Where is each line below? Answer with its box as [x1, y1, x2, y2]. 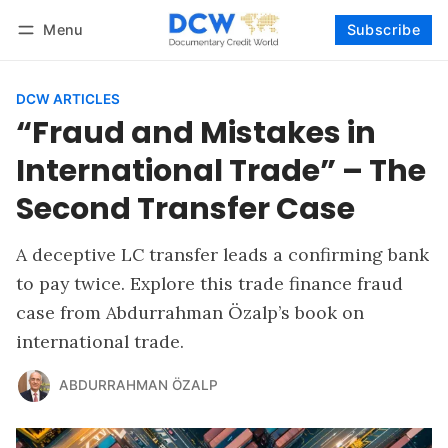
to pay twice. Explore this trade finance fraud [16, 271, 403, 295]
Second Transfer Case [16, 186, 355, 230]
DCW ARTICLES [16, 90, 120, 107]
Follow [380, 47, 426, 65]
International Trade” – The [16, 148, 426, 192]
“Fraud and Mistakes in [16, 110, 376, 154]
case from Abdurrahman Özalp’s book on [16, 300, 364, 324]
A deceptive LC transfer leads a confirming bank [16, 242, 429, 266]
